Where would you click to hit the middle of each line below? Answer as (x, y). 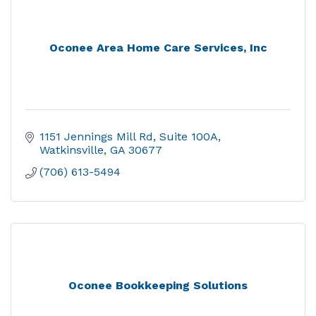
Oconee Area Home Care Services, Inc (158, 48)
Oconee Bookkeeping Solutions (158, 285)
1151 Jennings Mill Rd (96, 136)
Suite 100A (189, 136)
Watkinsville (72, 150)
